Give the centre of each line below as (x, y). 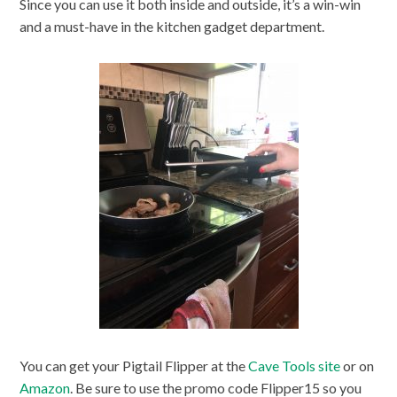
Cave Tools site (295, 365)
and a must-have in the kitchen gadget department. (172, 27)
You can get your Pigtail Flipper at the (134, 365)
